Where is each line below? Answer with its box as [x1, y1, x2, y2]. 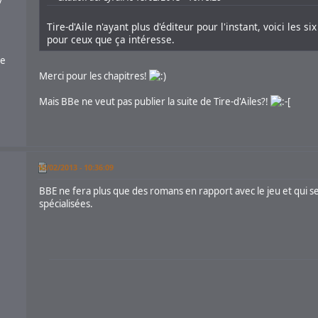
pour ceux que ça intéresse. [46, 32, 175, 46]
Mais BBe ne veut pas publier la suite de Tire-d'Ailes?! [38, 94, 270, 108]
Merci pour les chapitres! [38, 69, 149, 82]
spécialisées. [38, 197, 93, 210]
